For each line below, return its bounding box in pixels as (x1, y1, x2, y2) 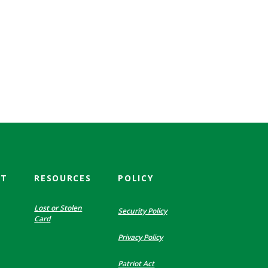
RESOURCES (34, 172, 92, 184)
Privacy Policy (118, 232, 163, 242)
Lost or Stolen (34, 202, 83, 213)
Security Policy (118, 205, 167, 216)
